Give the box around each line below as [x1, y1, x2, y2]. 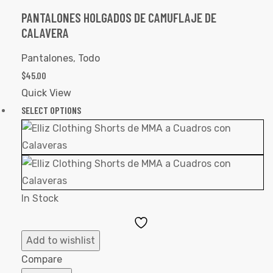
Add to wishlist [26, 234, 95, 246]
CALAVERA [21, 24, 69, 40]
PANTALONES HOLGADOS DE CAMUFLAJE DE [21, 9, 216, 25]
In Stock [21, 192, 58, 204]
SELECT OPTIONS [21, 104, 81, 116]
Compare [21, 253, 62, 265]
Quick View [21, 87, 71, 99]
